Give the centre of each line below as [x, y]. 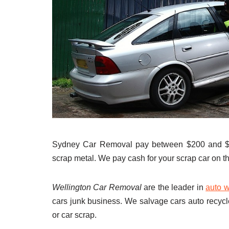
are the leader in [174, 188]
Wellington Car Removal [97, 188]
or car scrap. [74, 215]
